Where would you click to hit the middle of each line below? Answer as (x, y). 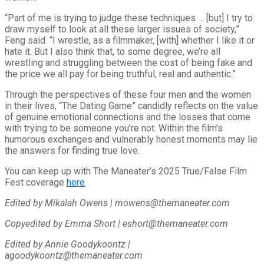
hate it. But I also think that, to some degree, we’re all (113, 52)
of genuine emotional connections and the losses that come (128, 117)
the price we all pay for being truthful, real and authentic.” (120, 74)
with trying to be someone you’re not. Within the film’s (114, 128)
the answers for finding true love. (72, 151)
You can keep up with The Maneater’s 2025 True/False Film (126, 171)
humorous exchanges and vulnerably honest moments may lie (131, 140)
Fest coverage (36, 183)
